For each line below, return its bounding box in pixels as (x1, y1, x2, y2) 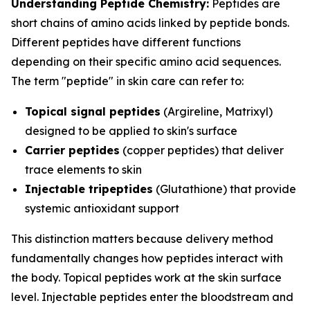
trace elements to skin (25, 163, 142, 176)
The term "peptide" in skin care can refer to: (11, 74, 244, 88)
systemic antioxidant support (25, 201, 179, 215)
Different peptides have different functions (11, 35, 241, 49)
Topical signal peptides (25, 104, 161, 118)
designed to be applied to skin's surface (25, 124, 237, 138)
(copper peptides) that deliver (120, 143, 284, 157)
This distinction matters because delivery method (11, 232, 273, 246)
